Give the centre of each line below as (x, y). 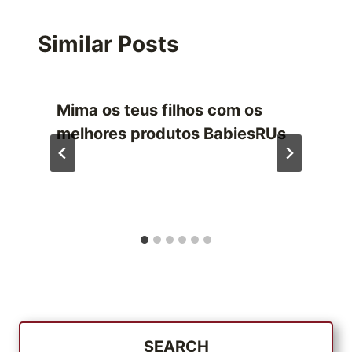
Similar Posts (108, 44)
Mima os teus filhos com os (159, 110)
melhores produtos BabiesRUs (171, 134)
